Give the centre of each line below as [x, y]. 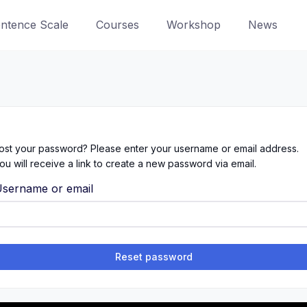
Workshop [193, 25]
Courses [117, 25]
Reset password [153, 257]
